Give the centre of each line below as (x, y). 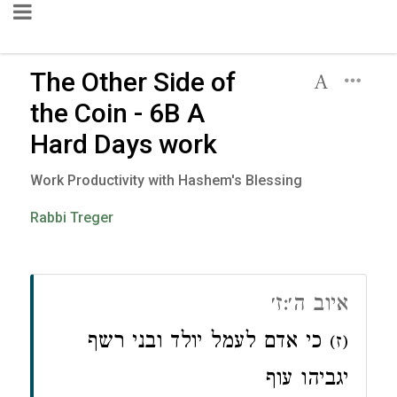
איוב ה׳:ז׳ (310, 306)
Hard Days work (124, 144)
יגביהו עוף (307, 381)
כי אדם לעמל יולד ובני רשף (208, 343)
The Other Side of (133, 82)
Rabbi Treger (72, 218)
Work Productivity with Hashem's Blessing (166, 180)
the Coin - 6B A (117, 113)
